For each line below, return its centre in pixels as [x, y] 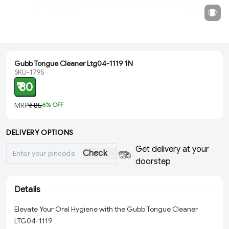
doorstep [153, 162]
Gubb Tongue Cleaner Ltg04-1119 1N [74, 63]
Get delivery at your [173, 149]
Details [28, 190]
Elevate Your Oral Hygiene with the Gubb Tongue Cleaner [106, 209]
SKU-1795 [29, 72]
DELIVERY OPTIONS [40, 132]
